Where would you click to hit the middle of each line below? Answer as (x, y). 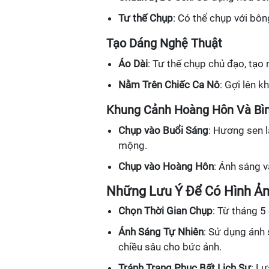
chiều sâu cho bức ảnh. (170, 246)
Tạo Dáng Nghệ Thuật (164, 43)
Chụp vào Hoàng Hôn (166, 166)
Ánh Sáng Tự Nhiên (161, 231)
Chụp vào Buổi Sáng (163, 130)
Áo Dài (133, 63)
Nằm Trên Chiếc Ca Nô (169, 84)
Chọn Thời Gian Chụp (165, 210)
